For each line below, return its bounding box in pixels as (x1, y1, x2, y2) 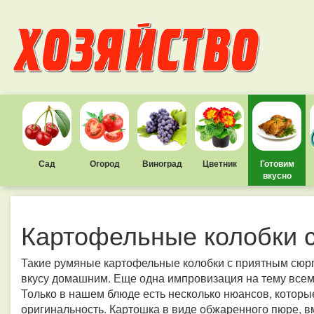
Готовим (259, 157, 294, 170)
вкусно (262, 169, 292, 182)
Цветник (202, 157, 237, 170)
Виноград (142, 157, 182, 170)
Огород (89, 157, 120, 170)
